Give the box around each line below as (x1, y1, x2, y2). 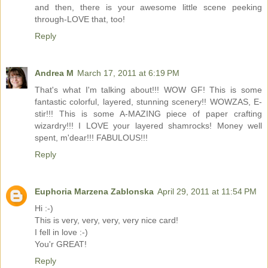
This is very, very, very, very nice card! (35, 215, 178, 226)
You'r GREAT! (35, 239, 87, 249)
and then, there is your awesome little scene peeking (35, 2, 262, 13)
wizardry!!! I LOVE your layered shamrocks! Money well (35, 121, 262, 131)
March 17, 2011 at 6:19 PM (77, 68, 179, 78)
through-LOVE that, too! (35, 14, 125, 25)
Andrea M (35, 68, 74, 78)
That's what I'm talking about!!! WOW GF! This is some (35, 85, 262, 95)
